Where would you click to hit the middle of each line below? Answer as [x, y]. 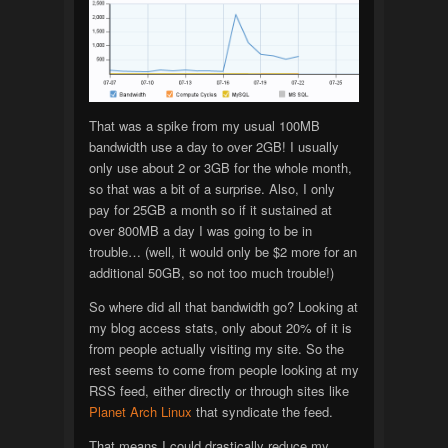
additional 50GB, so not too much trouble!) [211, 272]
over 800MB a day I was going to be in [200, 230]
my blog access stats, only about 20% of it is [220, 327]
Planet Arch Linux [140, 411]
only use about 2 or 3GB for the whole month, [220, 167]
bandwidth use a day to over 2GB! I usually [213, 146]
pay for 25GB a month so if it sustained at [210, 209]
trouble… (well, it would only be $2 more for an [222, 251]
